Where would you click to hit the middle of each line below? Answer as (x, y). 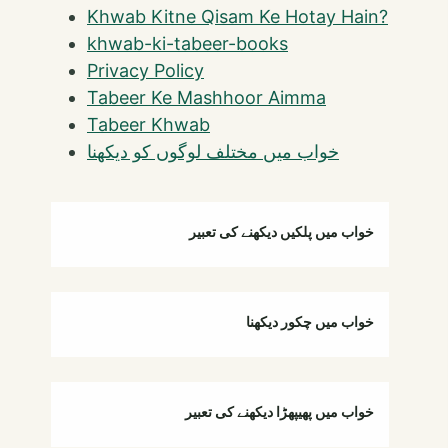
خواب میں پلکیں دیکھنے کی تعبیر (281, 231)
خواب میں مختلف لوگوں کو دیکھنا (213, 151)
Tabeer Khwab (148, 124)
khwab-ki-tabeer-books (187, 43)
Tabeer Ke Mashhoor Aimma (206, 97)
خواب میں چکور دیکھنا (309, 321)
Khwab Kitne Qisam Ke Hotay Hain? (237, 16)
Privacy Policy (145, 70)
